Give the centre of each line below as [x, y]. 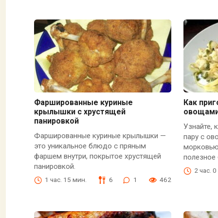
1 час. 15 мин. [65, 180]
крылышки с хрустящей [80, 111]
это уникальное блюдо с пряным [90, 146]
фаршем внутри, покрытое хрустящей [97, 156]
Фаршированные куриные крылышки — [100, 136]
